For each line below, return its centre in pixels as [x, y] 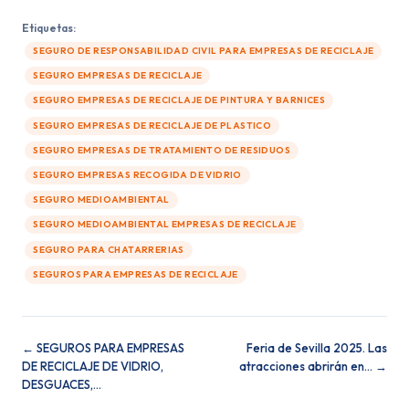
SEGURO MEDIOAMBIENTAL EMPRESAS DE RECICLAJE [165, 225]
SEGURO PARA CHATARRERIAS [109, 249]
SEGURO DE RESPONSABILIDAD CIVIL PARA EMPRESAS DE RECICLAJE [204, 51]
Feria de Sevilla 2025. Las [317, 347]
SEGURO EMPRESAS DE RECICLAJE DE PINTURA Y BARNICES [179, 100]
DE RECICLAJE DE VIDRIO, [93, 366]
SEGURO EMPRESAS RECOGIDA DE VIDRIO [137, 174]
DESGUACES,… [62, 384]
